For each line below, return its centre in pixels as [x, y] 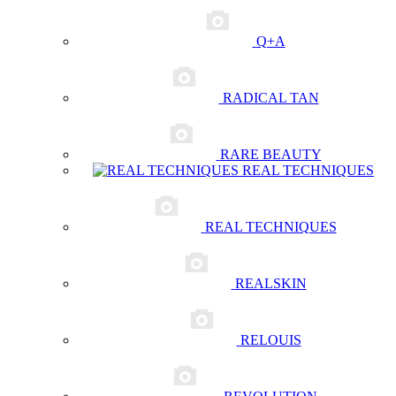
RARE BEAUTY [270, 154]
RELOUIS [270, 340]
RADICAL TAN [270, 98]
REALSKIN [270, 283]
